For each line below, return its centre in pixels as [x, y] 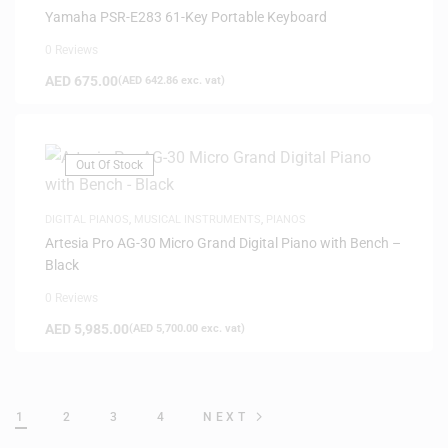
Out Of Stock [109, 164]
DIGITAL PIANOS [87, 219]
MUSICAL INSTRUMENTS [197, 219]
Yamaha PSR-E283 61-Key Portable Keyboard [186, 16]
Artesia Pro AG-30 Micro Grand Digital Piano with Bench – [223, 242]
